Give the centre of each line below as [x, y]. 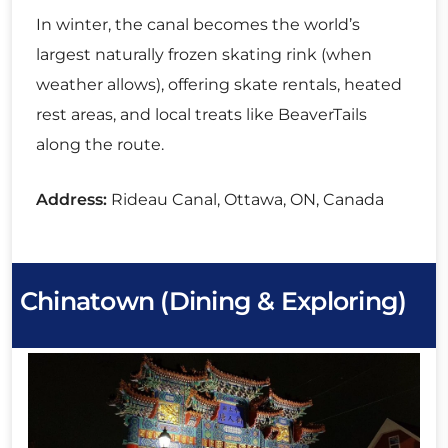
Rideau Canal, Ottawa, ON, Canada [245, 200]
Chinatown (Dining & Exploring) [213, 301]
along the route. [100, 145]
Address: [71, 200]
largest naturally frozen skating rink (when [204, 55]
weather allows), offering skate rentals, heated [219, 85]
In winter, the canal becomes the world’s [198, 25]
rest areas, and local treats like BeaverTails [201, 115]
